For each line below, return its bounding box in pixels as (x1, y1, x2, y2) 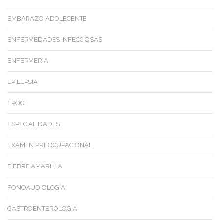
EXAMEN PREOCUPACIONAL (7, 141, 92, 149)
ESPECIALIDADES (7, 120, 60, 128)
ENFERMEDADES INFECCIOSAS (7, 36, 102, 44)
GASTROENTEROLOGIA (7, 205, 77, 213)
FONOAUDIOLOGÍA (7, 184, 65, 192)
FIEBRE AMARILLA (7, 163, 62, 170)
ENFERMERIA (7, 57, 48, 65)
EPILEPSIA (7, 78, 38, 86)
